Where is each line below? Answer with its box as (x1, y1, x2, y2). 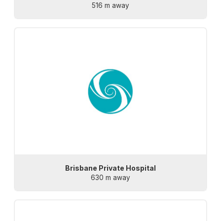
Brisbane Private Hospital (65, 163, 156, 172)
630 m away (91, 173, 130, 182)
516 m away (92, 1, 129, 10)
